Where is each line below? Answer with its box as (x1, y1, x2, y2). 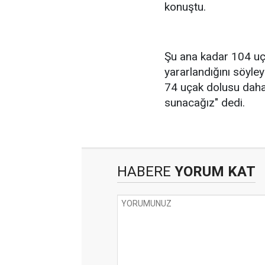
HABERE (117, 163, 171, 180)
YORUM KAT (171, 163, 256, 180)
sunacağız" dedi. (164, 96, 245, 109)
